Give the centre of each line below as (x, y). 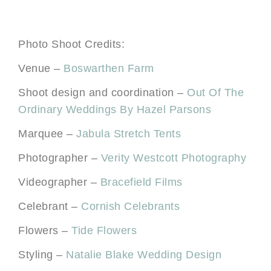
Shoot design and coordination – (103, 92)
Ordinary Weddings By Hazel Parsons (115, 109)
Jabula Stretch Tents (129, 133)
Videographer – (59, 182)
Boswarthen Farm (109, 68)
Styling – (42, 254)
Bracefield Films (141, 182)
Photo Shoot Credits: (71, 44)
